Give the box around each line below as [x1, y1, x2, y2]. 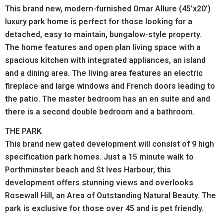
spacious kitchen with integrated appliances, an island [5, 55, 206, 65]
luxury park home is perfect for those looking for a [5, 16, 192, 26]
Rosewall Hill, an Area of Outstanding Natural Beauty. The [5, 191, 216, 201]
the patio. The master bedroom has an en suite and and [5, 94, 210, 104]
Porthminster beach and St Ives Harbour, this [5, 165, 171, 175]
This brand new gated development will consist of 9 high [5, 139, 214, 149]
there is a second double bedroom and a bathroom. [5, 107, 195, 116]
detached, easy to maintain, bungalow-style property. [5, 29, 202, 39]
